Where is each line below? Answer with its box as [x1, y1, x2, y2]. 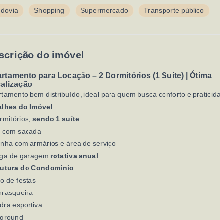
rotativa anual [50, 152, 98, 160]
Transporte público [144, 6, 204, 14]
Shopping [34, 6, 65, 14]
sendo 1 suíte [32, 115, 80, 123]
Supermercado [80, 6, 129, 14]
